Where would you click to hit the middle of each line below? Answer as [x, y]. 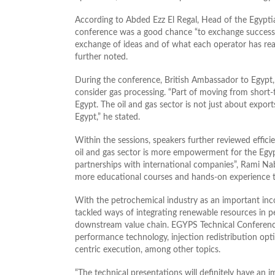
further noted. [101, 57]
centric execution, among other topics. [148, 250]
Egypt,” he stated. [107, 117]
